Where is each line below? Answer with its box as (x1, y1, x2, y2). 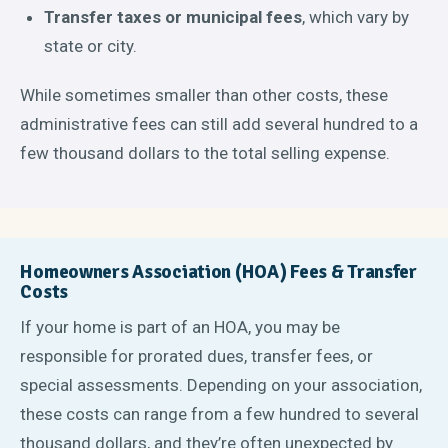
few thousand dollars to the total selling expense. (20, 142, 391, 163)
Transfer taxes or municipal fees (44, 7, 303, 28)
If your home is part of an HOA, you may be (20, 317, 341, 338)
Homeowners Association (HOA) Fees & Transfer (20, 260, 417, 285)
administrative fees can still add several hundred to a (20, 113, 419, 134)
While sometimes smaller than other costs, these (20, 84, 389, 105)
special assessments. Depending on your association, (20, 375, 423, 396)
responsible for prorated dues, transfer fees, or (20, 346, 374, 367)
